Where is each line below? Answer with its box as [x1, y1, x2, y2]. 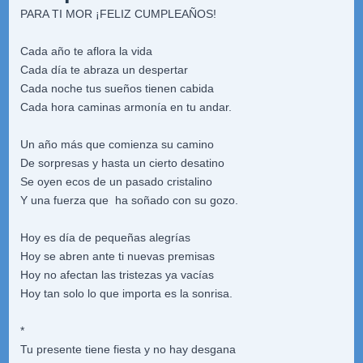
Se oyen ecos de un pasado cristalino [19, 175, 212, 188]
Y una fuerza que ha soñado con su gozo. [19, 194, 238, 207]
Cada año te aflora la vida [19, 45, 152, 58]
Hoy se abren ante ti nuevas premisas [19, 250, 215, 263]
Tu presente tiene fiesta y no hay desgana [19, 343, 236, 356]
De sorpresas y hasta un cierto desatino [19, 156, 224, 169]
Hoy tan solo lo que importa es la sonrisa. [19, 287, 233, 300]
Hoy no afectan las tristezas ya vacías [19, 268, 214, 281]
